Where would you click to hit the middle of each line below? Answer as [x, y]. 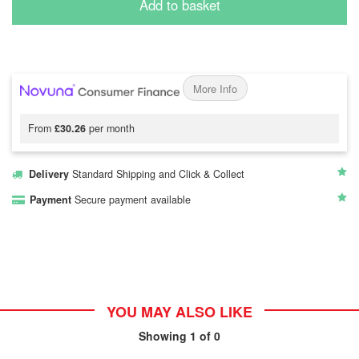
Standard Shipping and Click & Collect [160, 174]
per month [110, 128]
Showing [164, 336]
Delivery [49, 174]
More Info [215, 89]
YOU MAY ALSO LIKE [179, 312]
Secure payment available [134, 200]
